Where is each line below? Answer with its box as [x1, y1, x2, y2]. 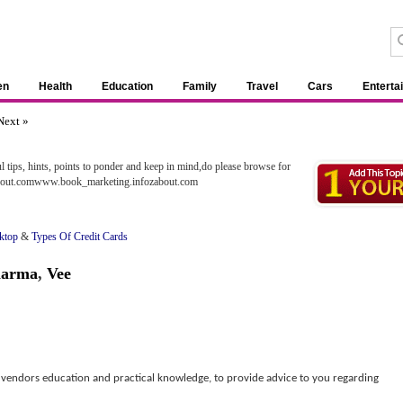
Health [39, 80, 72, 93]
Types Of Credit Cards [31, 230, 128, 243]
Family [183, 80, 217, 93]
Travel [246, 80, 278, 93]
